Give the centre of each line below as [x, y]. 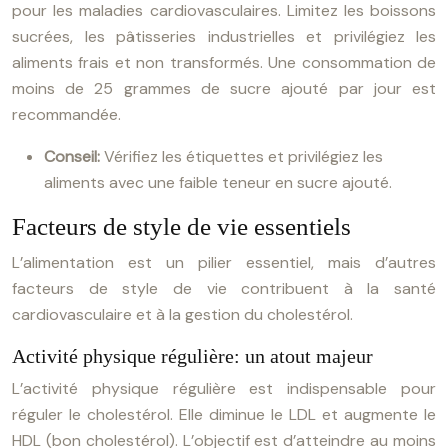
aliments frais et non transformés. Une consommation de [224, 62]
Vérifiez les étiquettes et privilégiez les [243, 156]
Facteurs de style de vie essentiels [181, 226]
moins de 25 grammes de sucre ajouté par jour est [224, 88]
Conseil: [74, 156]
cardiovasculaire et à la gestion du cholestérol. [182, 314]
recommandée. [66, 114]
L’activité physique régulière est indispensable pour [224, 388]
